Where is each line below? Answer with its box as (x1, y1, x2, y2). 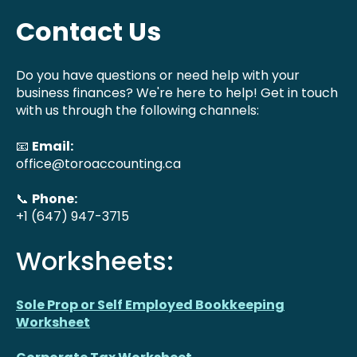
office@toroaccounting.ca (16, 154, 181, 173)
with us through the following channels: (16, 101, 259, 120)
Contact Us (16, 14, 161, 50)
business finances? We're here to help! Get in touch (16, 84, 338, 103)
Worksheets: (16, 242, 174, 279)
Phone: (32, 190, 77, 209)
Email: (32, 136, 73, 155)
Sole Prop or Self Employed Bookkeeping (16, 296, 284, 315)
